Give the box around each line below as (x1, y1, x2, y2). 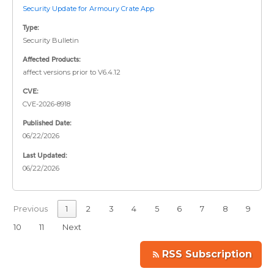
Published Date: (23, 119, 72, 128)
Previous (13, 204, 48, 213)
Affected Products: (23, 54, 81, 64)
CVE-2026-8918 (23, 100, 70, 109)
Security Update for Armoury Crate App (23, 4, 154, 13)
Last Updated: (23, 150, 67, 160)
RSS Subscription (162, 248, 252, 261)
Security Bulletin (23, 35, 79, 45)
